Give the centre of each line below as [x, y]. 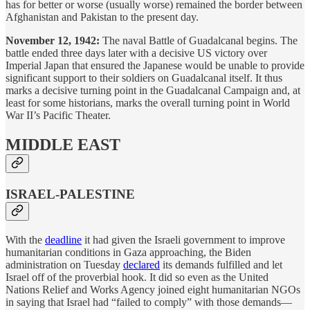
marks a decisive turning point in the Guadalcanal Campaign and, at [153, 91]
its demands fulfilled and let [221, 264]
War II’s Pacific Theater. [58, 116]
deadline [63, 239]
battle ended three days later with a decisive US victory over [136, 53]
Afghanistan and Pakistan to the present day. [102, 17]
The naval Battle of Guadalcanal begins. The [199, 41]
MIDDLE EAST [63, 145]
